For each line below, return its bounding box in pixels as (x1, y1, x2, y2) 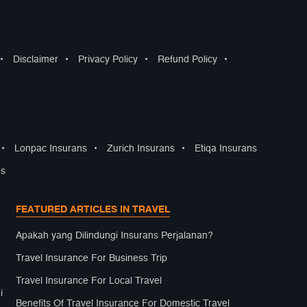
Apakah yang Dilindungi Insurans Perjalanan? (16, 231, 214, 241)
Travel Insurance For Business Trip (16, 254, 168, 263)
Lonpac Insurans (14, 144, 87, 153)
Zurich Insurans (107, 144, 175, 153)
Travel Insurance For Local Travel (16, 276, 162, 286)
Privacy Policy (78, 55, 138, 64)
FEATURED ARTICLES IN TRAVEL (16, 203, 171, 214)
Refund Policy (158, 55, 217, 64)
